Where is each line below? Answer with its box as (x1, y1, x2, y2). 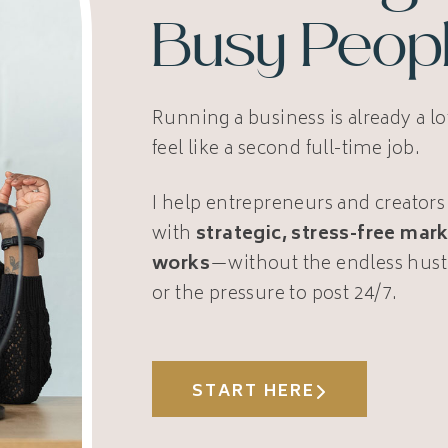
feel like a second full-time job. (152, 133, 421, 166)
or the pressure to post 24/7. (152, 278, 398, 311)
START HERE (192, 377, 315, 406)
